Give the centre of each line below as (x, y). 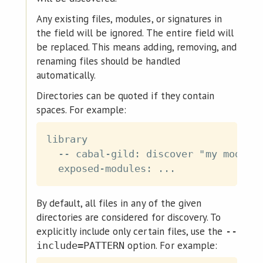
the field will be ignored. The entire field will (135, 33)
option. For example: (171, 245)
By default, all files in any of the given (119, 203)
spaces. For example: (81, 110)
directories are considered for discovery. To (128, 217)
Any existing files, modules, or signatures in (129, 19)
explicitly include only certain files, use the (131, 231)
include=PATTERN (80, 245)
